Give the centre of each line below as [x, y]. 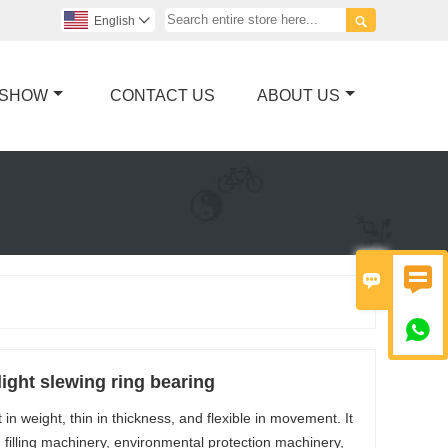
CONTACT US [162, 95]
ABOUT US [298, 95]
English [114, 21]
